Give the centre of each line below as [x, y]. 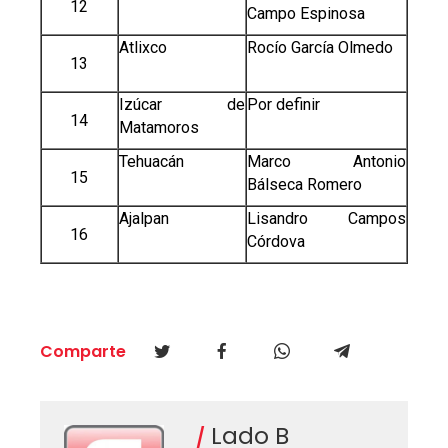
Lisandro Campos [326, 219]
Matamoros [158, 128]
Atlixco [142, 48]
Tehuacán [151, 162]
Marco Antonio [326, 162]
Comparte [82, 352]
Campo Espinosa [305, 14]
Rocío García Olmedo [319, 48]
